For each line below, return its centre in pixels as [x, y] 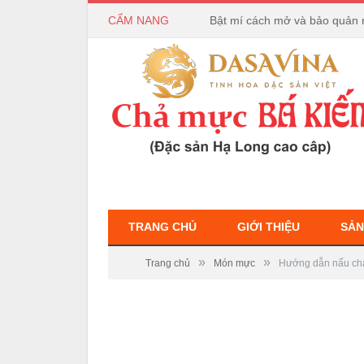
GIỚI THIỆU [269, 227]
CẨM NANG [139, 20]
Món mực [234, 263]
